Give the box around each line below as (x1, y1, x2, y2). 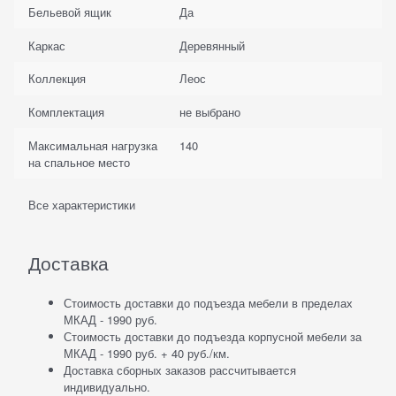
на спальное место (28, 153, 131, 171)
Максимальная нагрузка (28, 136, 158, 154)
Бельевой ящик (28, 3, 112, 20)
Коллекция (28, 70, 87, 88)
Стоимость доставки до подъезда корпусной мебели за (64, 328, 362, 346)
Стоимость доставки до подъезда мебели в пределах (64, 294, 353, 312)
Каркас (28, 36, 66, 54)
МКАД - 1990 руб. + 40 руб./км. (64, 345, 230, 362)
